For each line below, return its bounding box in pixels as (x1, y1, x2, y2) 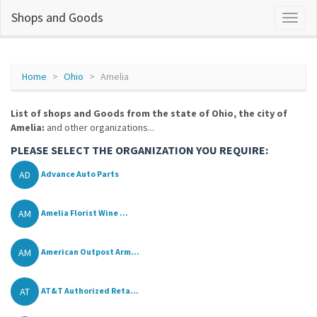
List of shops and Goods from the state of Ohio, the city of (11, 107, 287, 120)
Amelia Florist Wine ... (41, 207, 128, 219)
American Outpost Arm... (41, 246, 139, 258)
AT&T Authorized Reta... (41, 285, 139, 296)
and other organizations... (45, 121, 154, 134)
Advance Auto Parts (41, 168, 119, 180)
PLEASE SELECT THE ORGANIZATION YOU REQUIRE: (11, 143, 268, 157)
